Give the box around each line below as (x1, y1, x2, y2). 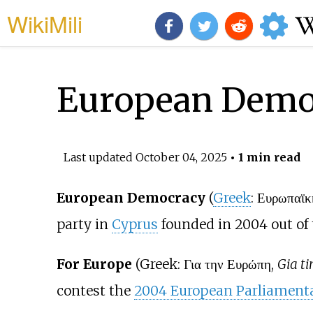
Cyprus (111, 216, 158, 233)
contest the (56, 282, 134, 300)
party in (56, 216, 112, 233)
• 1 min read (226, 150, 300, 164)
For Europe (56, 256, 132, 273)
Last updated (63, 150, 136, 164)
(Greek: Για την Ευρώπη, (131, 256, 277, 273)
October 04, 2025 (135, 150, 227, 164)
